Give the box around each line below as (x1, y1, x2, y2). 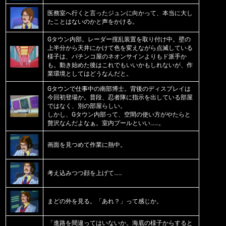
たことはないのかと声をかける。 (47, 18, 138, 25)
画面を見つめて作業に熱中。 (47, 141, 126, 148)
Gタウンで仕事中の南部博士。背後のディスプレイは (47, 85, 191, 92)
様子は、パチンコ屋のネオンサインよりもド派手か (47, 52, 187, 60)
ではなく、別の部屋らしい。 (47, 102, 126, 109)
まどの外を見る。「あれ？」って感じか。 (47, 197, 162, 205)
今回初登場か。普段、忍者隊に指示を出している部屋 (47, 93, 193, 101)
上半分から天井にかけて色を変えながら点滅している (47, 44, 193, 51)
